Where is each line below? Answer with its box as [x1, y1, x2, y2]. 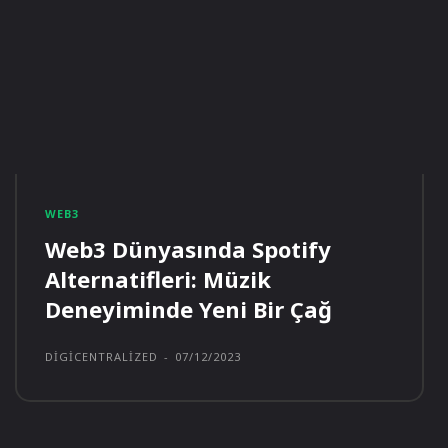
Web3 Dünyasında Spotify [44, 234, 331, 265]
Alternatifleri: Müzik [44, 264, 271, 295]
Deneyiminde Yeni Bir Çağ [44, 294, 332, 325]
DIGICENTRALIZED [44, 349, 158, 365]
